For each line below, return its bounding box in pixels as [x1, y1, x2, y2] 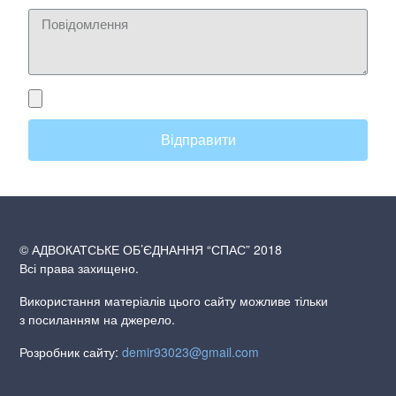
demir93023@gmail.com [122, 343, 260, 362]
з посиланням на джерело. [19, 310, 176, 329]
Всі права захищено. [19, 259, 140, 278]
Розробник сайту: [19, 343, 123, 362]
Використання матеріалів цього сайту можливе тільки [19, 292, 329, 310]
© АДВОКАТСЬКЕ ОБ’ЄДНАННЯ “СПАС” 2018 [19, 240, 283, 259]
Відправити [160, 132, 236, 148]
